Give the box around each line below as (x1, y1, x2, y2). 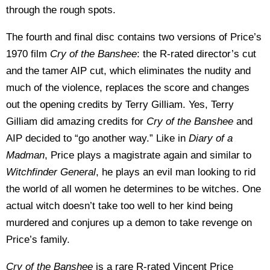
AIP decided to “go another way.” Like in (6, 133, 189, 144)
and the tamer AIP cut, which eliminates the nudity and (6, 65, 251, 77)
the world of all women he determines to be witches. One (6, 183, 261, 195)
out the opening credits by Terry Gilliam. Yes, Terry (6, 99, 234, 110)
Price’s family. (6, 234, 70, 245)
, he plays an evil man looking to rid (96, 166, 256, 178)
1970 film (6, 48, 50, 60)
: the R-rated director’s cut (137, 48, 256, 60)
